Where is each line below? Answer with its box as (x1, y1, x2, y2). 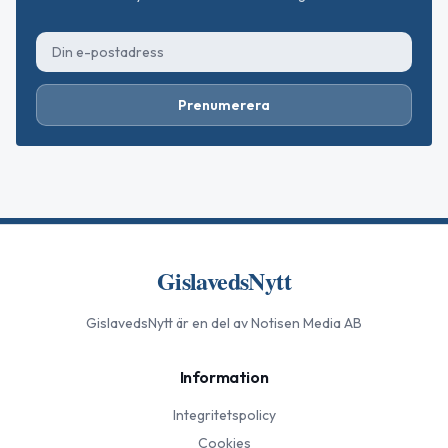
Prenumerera (178, 96, 270, 115)
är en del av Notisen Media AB (173, 314, 362, 333)
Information (179, 367, 269, 388)
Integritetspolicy (172, 406, 276, 425)
